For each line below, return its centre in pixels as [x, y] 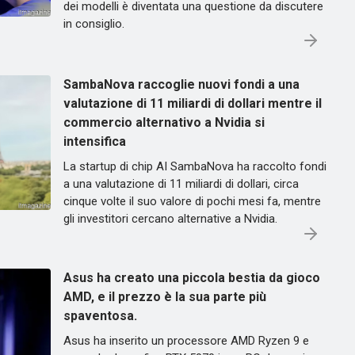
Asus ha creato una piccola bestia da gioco [192, 278]
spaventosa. [100, 316]
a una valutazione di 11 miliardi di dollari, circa [181, 184]
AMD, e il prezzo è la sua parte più [165, 297]
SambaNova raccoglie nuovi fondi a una [181, 84]
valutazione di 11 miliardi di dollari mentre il [193, 103]
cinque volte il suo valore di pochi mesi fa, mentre [192, 201]
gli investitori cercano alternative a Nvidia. [170, 219]
